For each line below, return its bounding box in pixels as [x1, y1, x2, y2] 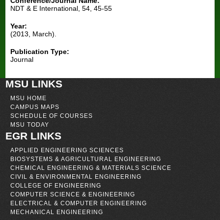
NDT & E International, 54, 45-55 [10, 4, 112, 12]
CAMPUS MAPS [10, 103, 60, 110]
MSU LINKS [5, 78, 63, 89]
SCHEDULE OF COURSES [10, 112, 93, 119]
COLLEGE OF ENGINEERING [10, 182, 102, 189]
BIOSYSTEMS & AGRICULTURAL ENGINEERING [10, 155, 162, 162]
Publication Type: [10, 47, 72, 55]
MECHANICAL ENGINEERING [10, 208, 104, 215]
